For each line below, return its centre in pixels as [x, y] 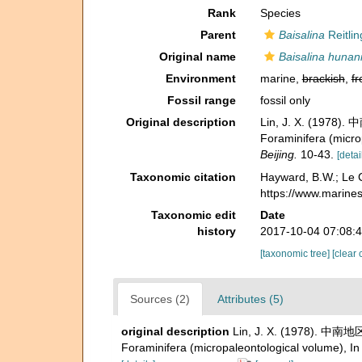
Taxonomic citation [183, 177]
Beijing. [278, 154]
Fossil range [201, 100]
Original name [197, 57]
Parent [218, 35]
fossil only [285, 100]
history [216, 231]
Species [280, 13]
